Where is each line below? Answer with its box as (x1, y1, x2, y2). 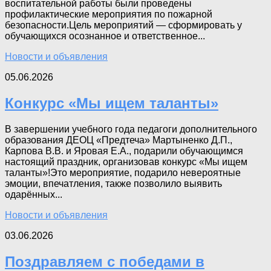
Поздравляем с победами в (5, 253, 204, 270)
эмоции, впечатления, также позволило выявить (5, 178, 222, 189)
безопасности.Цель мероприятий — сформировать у (5, 19, 242, 30)
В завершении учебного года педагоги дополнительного (5, 123, 257, 134)
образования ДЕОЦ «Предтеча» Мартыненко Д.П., (5, 134, 232, 145)
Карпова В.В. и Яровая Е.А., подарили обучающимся (5, 145, 243, 156)
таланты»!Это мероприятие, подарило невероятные (5, 167, 241, 178)
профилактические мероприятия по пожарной (5, 8, 212, 19)
